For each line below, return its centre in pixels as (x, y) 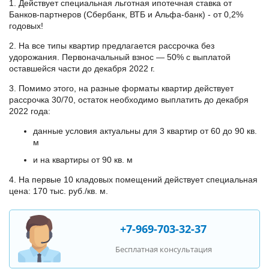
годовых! (26, 26)
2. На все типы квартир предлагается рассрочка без (112, 46)
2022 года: (31, 111)
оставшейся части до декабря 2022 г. (83, 68)
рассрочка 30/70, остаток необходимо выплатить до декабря (129, 100)
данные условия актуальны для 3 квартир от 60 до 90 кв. (145, 131)
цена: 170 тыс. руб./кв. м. (60, 191)
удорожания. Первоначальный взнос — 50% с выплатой (120, 57)
